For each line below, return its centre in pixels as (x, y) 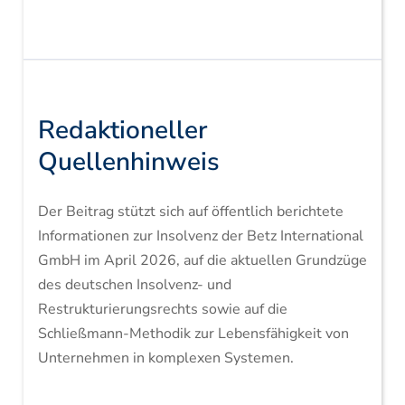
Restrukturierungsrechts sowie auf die (162, 309)
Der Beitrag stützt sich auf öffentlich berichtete (190, 212)
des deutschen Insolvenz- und (134, 285)
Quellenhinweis (128, 162)
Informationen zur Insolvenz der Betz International (200, 236)
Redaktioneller (122, 130)
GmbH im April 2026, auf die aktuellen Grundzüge (202, 260)
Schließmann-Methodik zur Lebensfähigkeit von (193, 334)
